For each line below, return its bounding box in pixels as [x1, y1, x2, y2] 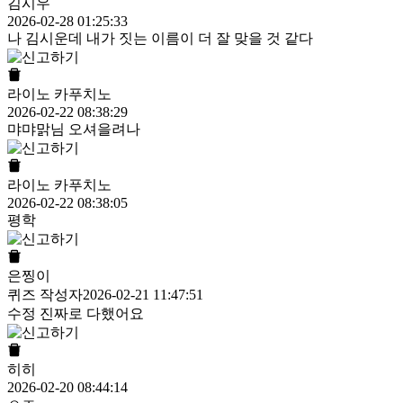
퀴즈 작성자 [7, 287, 83, 303]
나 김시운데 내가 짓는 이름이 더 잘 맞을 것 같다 [7, 31, 313, 47]
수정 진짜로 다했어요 [7, 306, 144, 322]
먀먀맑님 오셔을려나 [7, 121, 140, 138]
